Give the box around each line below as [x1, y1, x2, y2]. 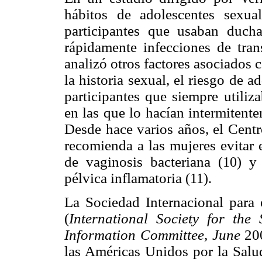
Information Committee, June [64, 226, 245, 243]
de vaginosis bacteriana [64, 154, 218, 170]
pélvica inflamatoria [64, 170, 185, 187]
